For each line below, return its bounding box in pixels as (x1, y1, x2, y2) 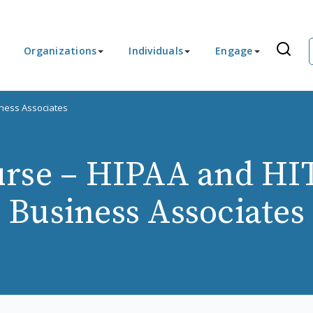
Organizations (24, 44, 97, 57)
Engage (215, 44, 253, 57)
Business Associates (8, 192, 305, 234)
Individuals (129, 44, 183, 57)
